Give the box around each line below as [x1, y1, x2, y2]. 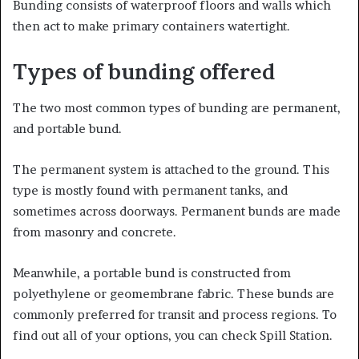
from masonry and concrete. [13, 224, 176, 240]
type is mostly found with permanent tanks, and [13, 182, 288, 198]
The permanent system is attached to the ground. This [13, 161, 329, 177]
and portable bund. [13, 120, 125, 136]
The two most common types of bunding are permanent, [13, 99, 341, 115]
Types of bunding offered [13, 58, 280, 86]
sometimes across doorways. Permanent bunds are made [13, 203, 341, 219]
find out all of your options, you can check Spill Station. [13, 327, 336, 343]
